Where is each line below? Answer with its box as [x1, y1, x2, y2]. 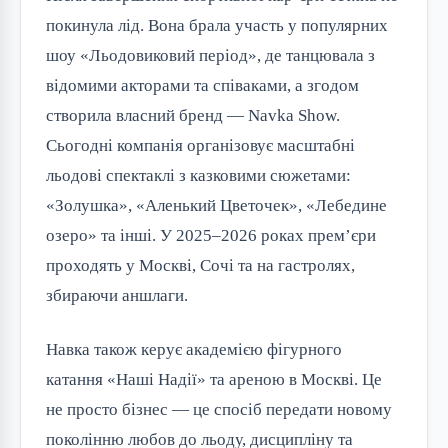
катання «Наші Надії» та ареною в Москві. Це [46, 370, 382, 390]
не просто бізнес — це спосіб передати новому [46, 400, 392, 420]
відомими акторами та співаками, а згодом [46, 76, 359, 96]
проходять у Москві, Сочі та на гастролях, [46, 256, 355, 276]
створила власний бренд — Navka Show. [46, 106, 340, 126]
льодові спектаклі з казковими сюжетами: [46, 166, 351, 186]
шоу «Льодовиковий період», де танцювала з [46, 46, 375, 66]
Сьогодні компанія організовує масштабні [46, 136, 355, 156]
